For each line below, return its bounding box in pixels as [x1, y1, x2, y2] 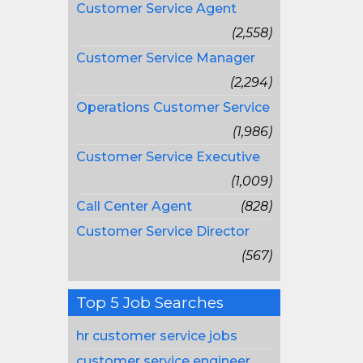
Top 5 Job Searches [75, 293, 224, 312]
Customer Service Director [75, 224, 250, 239]
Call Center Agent [75, 199, 192, 214]
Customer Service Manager [75, 50, 255, 66]
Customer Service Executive [75, 149, 260, 164]
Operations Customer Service [75, 100, 270, 115]
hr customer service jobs [75, 328, 237, 344]
